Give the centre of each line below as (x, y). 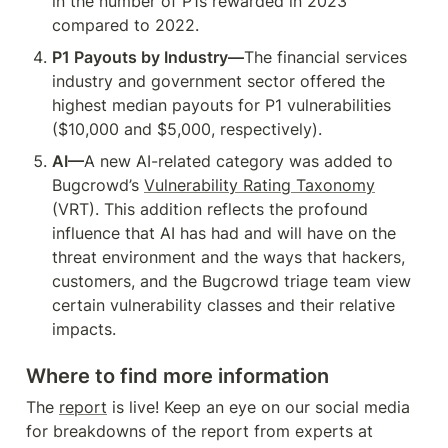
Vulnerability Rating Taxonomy (259, 185)
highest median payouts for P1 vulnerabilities (221, 105)
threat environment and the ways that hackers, (228, 257)
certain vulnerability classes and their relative (223, 305)
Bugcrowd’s (98, 185)
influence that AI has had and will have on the (224, 233)
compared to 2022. (125, 25)
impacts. (84, 329)
